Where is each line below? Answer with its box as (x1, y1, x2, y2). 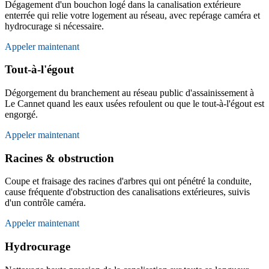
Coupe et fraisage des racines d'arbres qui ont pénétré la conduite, (5, 176, 252, 187)
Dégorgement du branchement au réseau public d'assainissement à (5, 88, 254, 98)
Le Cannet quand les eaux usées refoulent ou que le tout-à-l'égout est (5, 98, 264, 109)
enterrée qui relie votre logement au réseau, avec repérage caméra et (5, 10, 260, 20)
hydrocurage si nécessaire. (5, 20, 104, 31)
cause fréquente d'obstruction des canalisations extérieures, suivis (5, 187, 250, 198)
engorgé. (5, 109, 38, 120)
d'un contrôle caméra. (5, 198, 86, 208)
